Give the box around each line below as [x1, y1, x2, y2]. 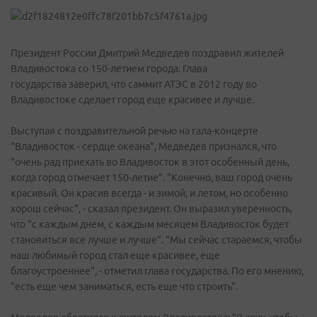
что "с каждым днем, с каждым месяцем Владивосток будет [11, 219, 289, 230]
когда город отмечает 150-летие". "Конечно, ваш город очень [11, 172, 292, 183]
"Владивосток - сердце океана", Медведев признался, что [11, 141, 277, 152]
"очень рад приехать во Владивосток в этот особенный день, [11, 156, 289, 168]
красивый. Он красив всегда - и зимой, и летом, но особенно [11, 188, 288, 199]
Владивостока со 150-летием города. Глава [11, 63, 207, 74]
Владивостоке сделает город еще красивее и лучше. [11, 94, 254, 105]
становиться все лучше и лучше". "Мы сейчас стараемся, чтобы [11, 234, 302, 246]
